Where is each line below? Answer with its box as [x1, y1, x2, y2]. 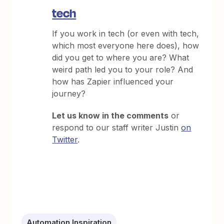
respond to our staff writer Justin [52, 122, 181, 133]
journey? [52, 88, 86, 99]
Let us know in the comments [52, 110, 169, 121]
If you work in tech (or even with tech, [52, 28, 199, 39]
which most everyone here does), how [52, 40, 199, 51]
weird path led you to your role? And [52, 64, 193, 75]
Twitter [52, 134, 78, 145]
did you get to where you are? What [52, 52, 189, 63]
